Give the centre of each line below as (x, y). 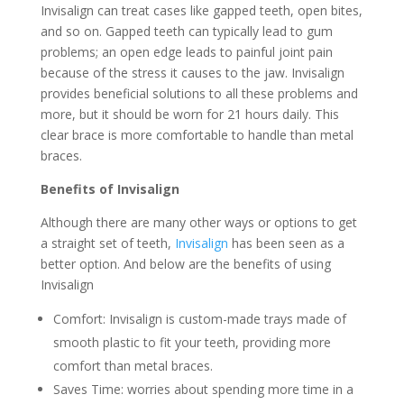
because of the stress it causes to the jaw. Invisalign (192, 73)
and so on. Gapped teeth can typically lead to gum (186, 31)
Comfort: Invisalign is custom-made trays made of (199, 319)
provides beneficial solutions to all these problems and (199, 93)
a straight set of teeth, (107, 243)
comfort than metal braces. (133, 366)
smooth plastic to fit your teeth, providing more (192, 342)
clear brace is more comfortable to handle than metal (197, 135)
